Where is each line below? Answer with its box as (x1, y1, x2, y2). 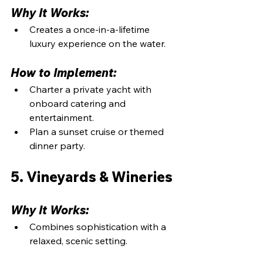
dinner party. (29, 139, 85, 151)
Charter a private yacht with (29, 83, 154, 95)
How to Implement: (11, 65, 117, 80)
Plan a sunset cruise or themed (29, 125, 166, 137)
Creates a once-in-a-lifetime (29, 23, 152, 35)
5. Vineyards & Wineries (11, 167, 173, 186)
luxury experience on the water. (29, 37, 166, 49)
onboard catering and (29, 97, 128, 109)
